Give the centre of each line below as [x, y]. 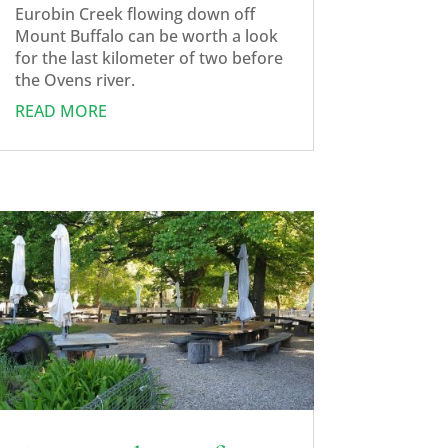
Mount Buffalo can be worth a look [146, 36]
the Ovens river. [74, 80]
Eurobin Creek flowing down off [134, 14]
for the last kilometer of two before [148, 58]
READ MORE [60, 111]
